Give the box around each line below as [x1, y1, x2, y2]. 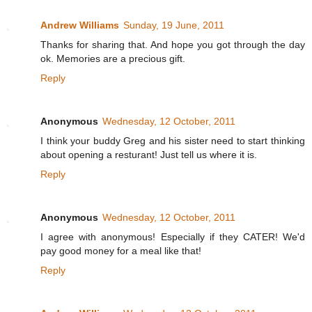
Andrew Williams [40, 19, 119, 31]
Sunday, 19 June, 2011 [123, 19, 224, 31]
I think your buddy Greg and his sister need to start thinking [40, 135, 305, 147]
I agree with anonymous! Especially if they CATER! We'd [40, 231, 305, 243]
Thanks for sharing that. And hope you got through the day [40, 39, 305, 51]
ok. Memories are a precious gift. [40, 53, 185, 65]
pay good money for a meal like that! [40, 245, 201, 257]
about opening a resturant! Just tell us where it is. [40, 149, 257, 161]
